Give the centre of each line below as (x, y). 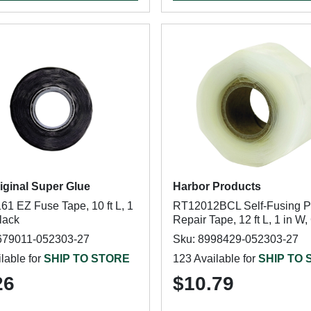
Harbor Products (217, 186)
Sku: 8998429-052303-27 (235, 239)
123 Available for (215, 259)
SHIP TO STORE (87, 259)
